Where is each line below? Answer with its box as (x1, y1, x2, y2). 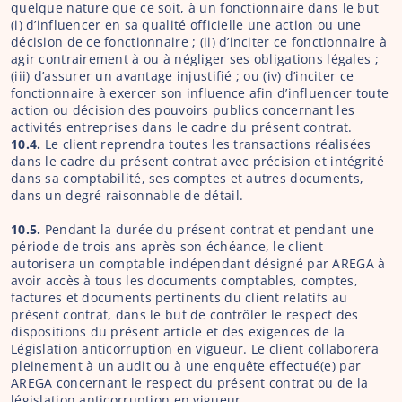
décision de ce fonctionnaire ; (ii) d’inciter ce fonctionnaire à (11, 33, 387, 50)
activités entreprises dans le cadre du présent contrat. (11, 118, 353, 135)
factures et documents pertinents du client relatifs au (11, 289, 348, 306)
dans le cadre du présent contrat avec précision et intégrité (11, 153, 384, 170)
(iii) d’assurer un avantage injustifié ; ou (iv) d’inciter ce (11, 67, 354, 84)
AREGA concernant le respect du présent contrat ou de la (11, 374, 369, 391)
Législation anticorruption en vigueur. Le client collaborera (11, 340, 379, 357)
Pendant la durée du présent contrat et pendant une (44, 221, 375, 238)
